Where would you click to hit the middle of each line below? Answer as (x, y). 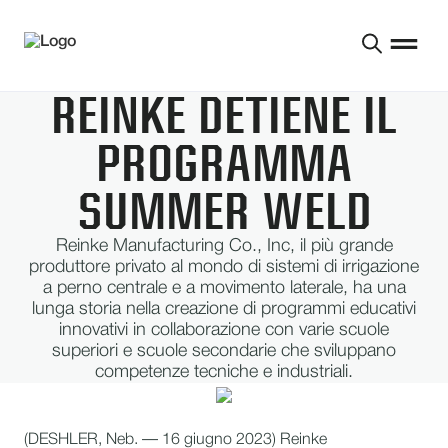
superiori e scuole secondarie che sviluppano (224, 351)
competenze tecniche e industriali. (224, 372)
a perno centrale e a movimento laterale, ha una (224, 288)
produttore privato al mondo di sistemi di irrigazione (224, 267)
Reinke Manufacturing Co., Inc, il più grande (224, 246)
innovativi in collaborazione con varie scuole (224, 330)
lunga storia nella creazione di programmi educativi (224, 309)
